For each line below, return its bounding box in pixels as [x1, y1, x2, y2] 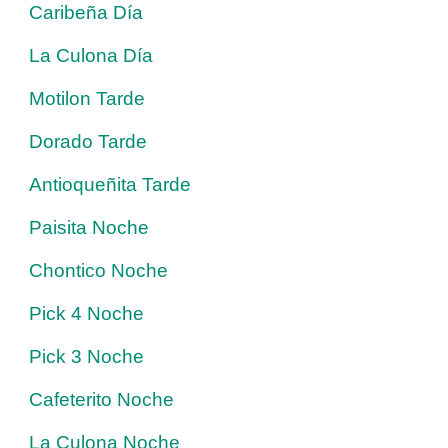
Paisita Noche [29, 216, 149, 238]
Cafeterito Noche [29, 388, 174, 410]
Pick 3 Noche [29, 345, 144, 367]
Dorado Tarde [29, 130, 147, 152]
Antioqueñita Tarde [29, 173, 191, 195]
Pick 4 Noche [29, 302, 144, 324]
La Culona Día [29, 44, 153, 66]
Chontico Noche [29, 259, 168, 281]
